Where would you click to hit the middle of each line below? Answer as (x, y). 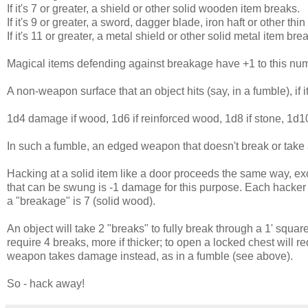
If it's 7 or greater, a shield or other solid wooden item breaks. (153, 8)
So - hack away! (46, 283)
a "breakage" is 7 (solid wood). (81, 201)
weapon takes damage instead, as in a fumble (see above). (150, 256)
